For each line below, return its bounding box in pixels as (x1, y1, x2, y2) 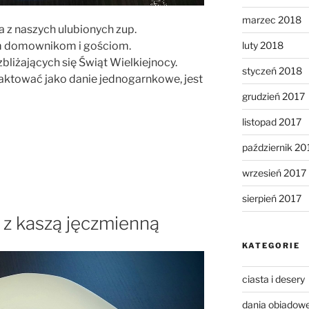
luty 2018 (241, 39, 283, 51)
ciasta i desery (241, 272, 305, 285)
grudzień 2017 (241, 90, 305, 102)
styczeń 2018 (241, 64, 302, 77)
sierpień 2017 (241, 192, 301, 204)
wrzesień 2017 (241, 166, 306, 179)
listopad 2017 (241, 115, 301, 128)
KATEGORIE (241, 240, 300, 250)
